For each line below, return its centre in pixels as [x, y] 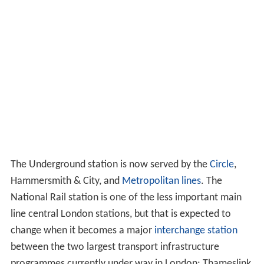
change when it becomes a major [82, 230]
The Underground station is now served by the [110, 164]
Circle [222, 164]
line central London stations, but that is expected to [121, 214]
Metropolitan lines [161, 181]
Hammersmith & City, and [66, 181]
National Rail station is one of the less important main [126, 197]
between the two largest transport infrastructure [115, 247]
